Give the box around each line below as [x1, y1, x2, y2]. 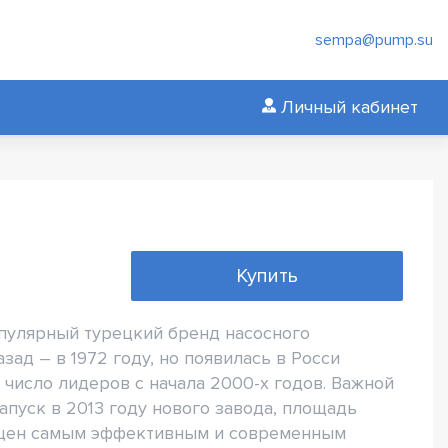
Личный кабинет [281, 96, 418, 118]
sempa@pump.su [315, 30, 433, 50]
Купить [235, 264, 298, 288]
